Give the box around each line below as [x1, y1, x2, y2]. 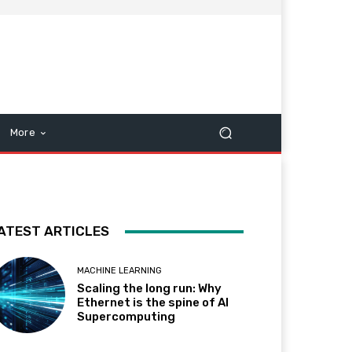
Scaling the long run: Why [77, 281, 222, 296]
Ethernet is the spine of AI [77, 295, 229, 310]
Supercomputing [77, 310, 176, 324]
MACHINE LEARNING [77, 266, 163, 277]
